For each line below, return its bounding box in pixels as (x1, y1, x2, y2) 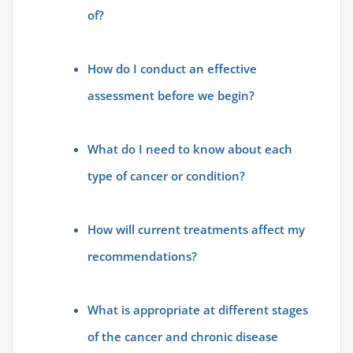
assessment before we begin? (87, 87, 255, 104)
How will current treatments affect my (87, 221, 305, 238)
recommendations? (87, 248, 197, 265)
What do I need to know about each (87, 141, 292, 158)
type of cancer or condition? (87, 168, 245, 184)
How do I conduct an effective (87, 61, 257, 77)
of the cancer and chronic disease (87, 329, 278, 345)
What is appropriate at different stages (87, 302, 308, 318)
